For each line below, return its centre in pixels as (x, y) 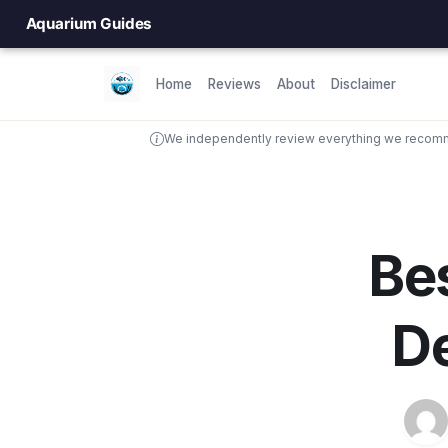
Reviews (234, 84)
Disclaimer (363, 84)
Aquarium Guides (89, 23)
